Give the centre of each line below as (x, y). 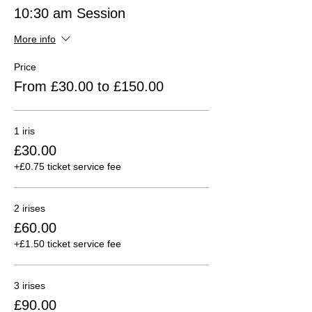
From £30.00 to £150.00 (89, 86)
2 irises (30, 208)
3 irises (30, 285)
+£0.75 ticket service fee (68, 166)
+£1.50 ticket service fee (68, 243)
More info (35, 39)
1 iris (24, 131)
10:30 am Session (70, 13)
